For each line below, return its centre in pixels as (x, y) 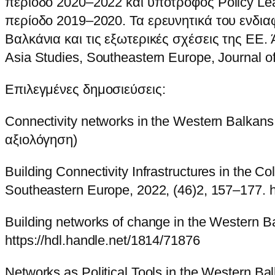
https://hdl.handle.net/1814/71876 (103, 241)
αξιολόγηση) (41, 140)
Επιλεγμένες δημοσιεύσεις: (85, 90)
